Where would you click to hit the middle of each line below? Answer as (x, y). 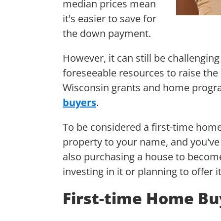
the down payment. (108, 33)
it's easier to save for (110, 18)
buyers (79, 102)
